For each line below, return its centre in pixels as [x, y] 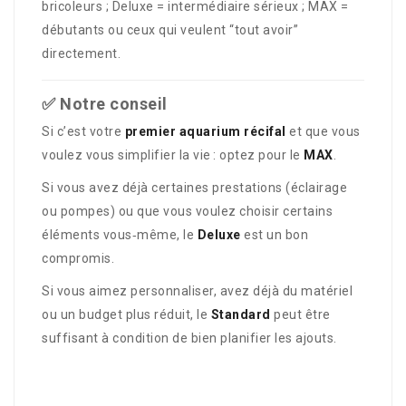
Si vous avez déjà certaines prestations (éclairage [194, 188]
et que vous [323, 131]
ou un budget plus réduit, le [126, 314]
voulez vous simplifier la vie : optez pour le [173, 155]
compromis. [78, 258]
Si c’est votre [83, 131]
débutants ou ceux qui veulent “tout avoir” [170, 30]
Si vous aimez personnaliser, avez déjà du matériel [197, 291]
